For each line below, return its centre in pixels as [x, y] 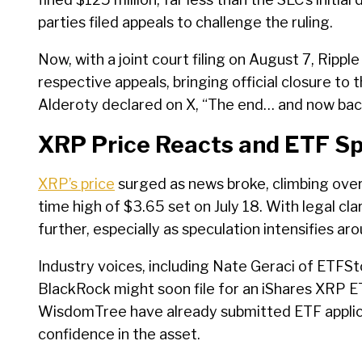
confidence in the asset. [119, 335]
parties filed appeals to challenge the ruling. [185, 23]
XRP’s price [76, 184]
